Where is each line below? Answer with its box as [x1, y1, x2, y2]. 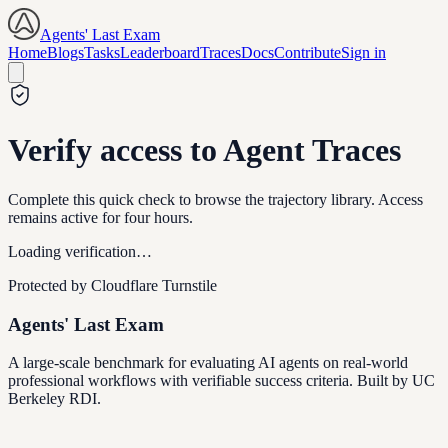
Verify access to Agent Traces [8, 132, 401, 169]
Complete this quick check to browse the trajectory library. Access [8, 190, 423, 208]
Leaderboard [120, 44, 200, 61]
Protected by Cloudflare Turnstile [8, 276, 217, 294]
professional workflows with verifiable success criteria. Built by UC [8, 372, 435, 390]
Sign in [341, 44, 386, 61]
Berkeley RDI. [8, 390, 101, 408]
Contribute [274, 44, 341, 61]
